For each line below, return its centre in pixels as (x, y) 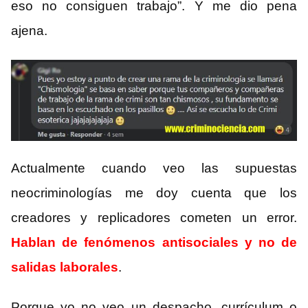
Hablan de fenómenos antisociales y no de (154, 243)
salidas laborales (65, 267)
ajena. (29, 31)
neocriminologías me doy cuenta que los (154, 193)
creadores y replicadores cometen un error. (154, 218)
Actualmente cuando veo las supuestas (154, 168)
